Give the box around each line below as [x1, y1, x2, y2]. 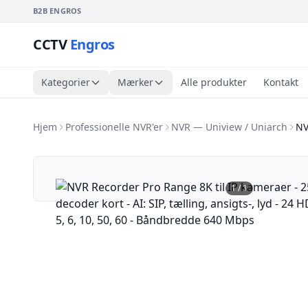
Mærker [118, 76, 153, 89]
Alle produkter [181, 76, 247, 89]
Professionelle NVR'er [65, 120, 163, 133]
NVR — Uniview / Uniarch [171, 120, 287, 133]
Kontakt [263, 76, 298, 89]
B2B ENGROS [33, 5, 82, 16]
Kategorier [41, 76, 90, 89]
